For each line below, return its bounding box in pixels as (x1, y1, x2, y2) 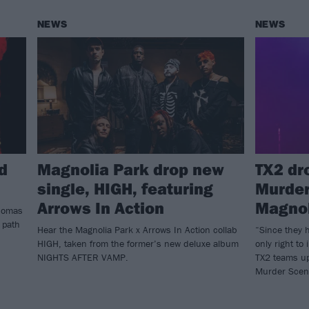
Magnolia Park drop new (37, 159, 224, 180)
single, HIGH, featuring (37, 178, 213, 199)
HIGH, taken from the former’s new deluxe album (37, 237, 239, 250)
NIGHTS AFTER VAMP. (37, 251, 128, 264)
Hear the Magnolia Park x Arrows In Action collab (37, 223, 237, 237)
